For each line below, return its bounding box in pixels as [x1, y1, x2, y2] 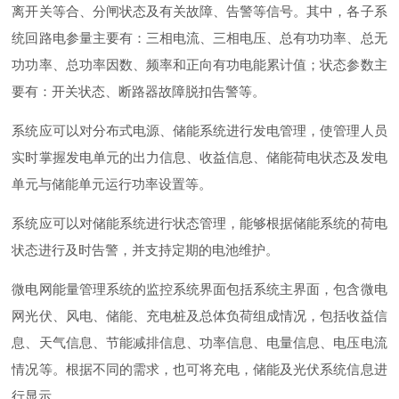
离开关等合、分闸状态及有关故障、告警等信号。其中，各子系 [12, 4, 387, 20]
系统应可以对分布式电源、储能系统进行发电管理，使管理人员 [12, 123, 387, 139]
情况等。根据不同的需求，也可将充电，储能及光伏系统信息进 [12, 362, 387, 378]
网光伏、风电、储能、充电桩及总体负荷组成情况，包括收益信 [12, 308, 387, 324]
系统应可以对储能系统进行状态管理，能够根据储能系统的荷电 [12, 216, 387, 232]
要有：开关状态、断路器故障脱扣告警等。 [12, 84, 266, 100]
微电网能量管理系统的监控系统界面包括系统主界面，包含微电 [12, 281, 387, 297]
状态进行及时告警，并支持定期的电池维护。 [12, 242, 280, 258]
